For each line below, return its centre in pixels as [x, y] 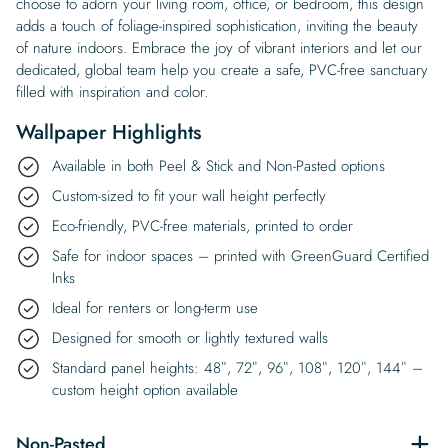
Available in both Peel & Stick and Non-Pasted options [218, 165]
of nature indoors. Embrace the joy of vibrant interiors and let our [219, 47]
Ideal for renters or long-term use [155, 307]
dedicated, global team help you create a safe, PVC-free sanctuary [222, 69]
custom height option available [145, 389]
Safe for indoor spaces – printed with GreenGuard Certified [240, 255]
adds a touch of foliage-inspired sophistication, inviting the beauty [217, 25]
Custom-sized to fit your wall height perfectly [189, 195]
